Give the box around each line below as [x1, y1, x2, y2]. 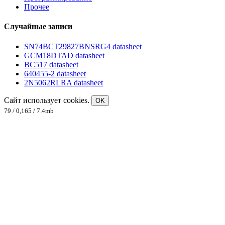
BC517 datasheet [24, 60, 78, 69]
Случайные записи [4, 22, 72, 31]
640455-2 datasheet [24, 69, 86, 78]
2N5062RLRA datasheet [24, 78, 103, 87]
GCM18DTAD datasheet [24, 51, 104, 60]
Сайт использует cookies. [4, 95, 91, 104]
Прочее [24, 3, 49, 12]
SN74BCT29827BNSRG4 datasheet [24, 42, 142, 51]
